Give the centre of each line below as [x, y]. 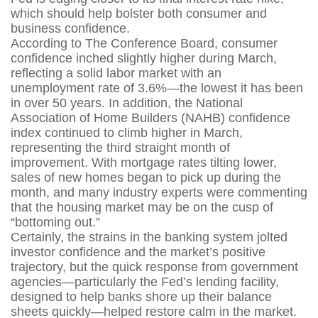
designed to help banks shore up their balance [141, 297]
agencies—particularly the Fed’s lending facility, [145, 282]
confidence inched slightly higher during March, [144, 59]
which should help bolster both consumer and [139, 14]
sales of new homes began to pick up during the [146, 178]
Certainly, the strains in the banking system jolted [149, 237]
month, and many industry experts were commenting [159, 193]
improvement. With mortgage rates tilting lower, [144, 163]
